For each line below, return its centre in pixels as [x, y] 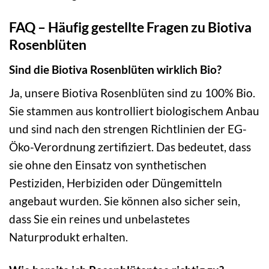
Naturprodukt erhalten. [68, 237]
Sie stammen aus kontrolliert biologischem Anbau [134, 111]
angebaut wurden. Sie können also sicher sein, [125, 201]
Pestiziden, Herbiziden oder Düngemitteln [116, 183]
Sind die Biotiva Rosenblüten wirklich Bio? [115, 69]
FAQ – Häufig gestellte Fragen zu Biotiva [130, 27]
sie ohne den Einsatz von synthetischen [108, 165]
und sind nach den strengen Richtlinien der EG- [128, 129]
